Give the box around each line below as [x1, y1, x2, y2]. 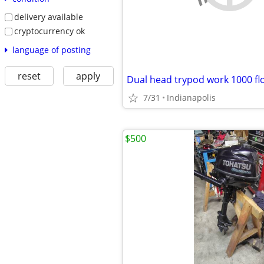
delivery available [14, 11, 83, 23]
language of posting [12, 44, 91, 55]
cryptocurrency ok [14, 25, 85, 37]
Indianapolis [167, 92, 216, 103]
